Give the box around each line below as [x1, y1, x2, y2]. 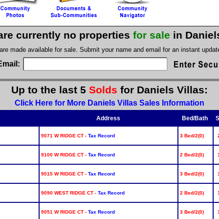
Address [96, 114, 120, 122]
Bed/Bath [181, 114, 209, 122]
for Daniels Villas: [120, 84, 208, 96]
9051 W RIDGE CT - [41, 209, 88, 215]
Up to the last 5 [11, 84, 89, 96]
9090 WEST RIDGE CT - [41, 190, 98, 196]
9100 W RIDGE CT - [41, 152, 88, 157]
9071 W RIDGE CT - [41, 132, 88, 138]
